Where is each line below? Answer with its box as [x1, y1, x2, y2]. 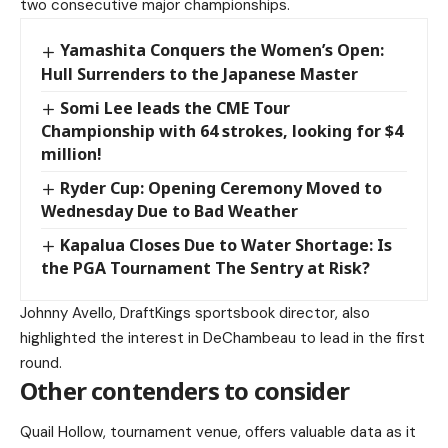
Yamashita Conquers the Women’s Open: [60, 39, 385, 62]
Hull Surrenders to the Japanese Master [41, 62, 358, 85]
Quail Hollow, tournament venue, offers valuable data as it [20, 422, 416, 443]
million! [41, 142, 102, 165]
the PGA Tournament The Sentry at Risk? [41, 256, 370, 279]
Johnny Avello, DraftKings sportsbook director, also [20, 302, 370, 323]
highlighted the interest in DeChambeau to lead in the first [20, 327, 425, 348]
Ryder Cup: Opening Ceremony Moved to [60, 176, 383, 199]
